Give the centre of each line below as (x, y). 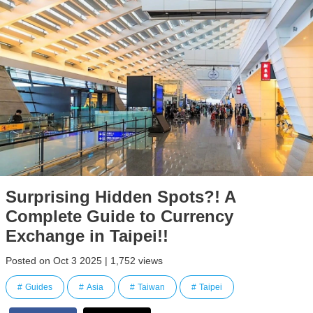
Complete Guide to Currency (119, 216)
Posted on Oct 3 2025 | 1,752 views (84, 261)
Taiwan (151, 287)
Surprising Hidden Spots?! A (121, 197)
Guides (39, 287)
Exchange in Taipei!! (87, 236)
